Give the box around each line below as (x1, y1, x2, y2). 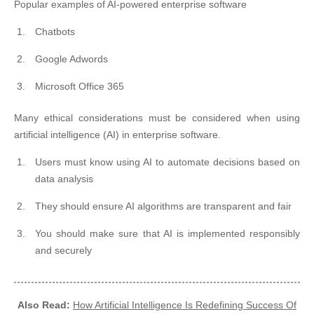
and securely (35, 245, 92, 256)
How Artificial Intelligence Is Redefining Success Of (73, 299, 296, 310)
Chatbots (35, 26, 75, 37)
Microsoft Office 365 (35, 81, 124, 92)
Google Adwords (35, 53, 108, 64)
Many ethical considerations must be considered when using (14, 112, 300, 123)
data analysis (35, 173, 93, 184)
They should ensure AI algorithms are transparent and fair (35, 200, 292, 212)
